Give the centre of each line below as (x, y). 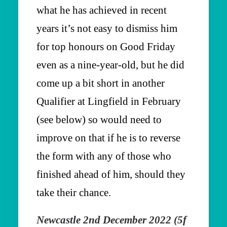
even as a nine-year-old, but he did (110, 65)
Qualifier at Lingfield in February (109, 101)
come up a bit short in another (101, 83)
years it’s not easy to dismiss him (107, 28)
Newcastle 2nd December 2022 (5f (111, 220)
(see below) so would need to (99, 119)
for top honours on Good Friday (106, 46)
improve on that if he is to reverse (108, 138)
